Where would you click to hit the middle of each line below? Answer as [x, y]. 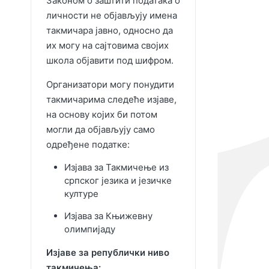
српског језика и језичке [118, 180]
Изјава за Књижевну [108, 216]
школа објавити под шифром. [110, 60]
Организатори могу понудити [110, 84]
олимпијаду [90, 229]
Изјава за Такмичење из [116, 167]
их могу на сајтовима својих [107, 45]
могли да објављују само [101, 129]
